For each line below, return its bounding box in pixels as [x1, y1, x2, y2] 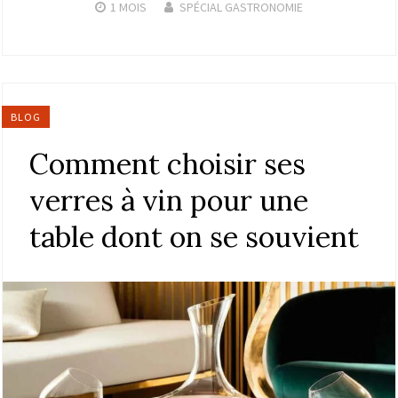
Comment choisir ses [29, 145, 306, 182]
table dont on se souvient [29, 218, 359, 255]
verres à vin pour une [29, 181, 308, 219]
